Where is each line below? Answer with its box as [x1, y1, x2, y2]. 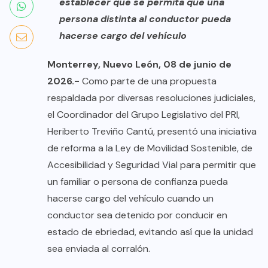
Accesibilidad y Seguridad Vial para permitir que [47, 158, 256, 171]
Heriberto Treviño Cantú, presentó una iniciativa [47, 124, 257, 138]
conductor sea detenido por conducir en [47, 208, 227, 221]
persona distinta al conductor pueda [59, 12, 231, 25]
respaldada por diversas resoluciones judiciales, [47, 91, 255, 104]
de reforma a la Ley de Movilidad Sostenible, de [47, 141, 252, 154]
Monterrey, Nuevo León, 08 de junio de [47, 57, 232, 71]
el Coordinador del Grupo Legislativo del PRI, [47, 108, 240, 121]
